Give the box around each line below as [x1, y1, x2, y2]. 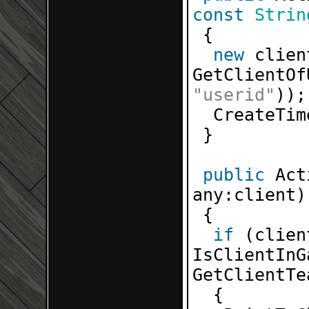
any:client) [192, 185, 306, 205]
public [203, 165, 265, 185]
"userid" [192, 85, 275, 105]
